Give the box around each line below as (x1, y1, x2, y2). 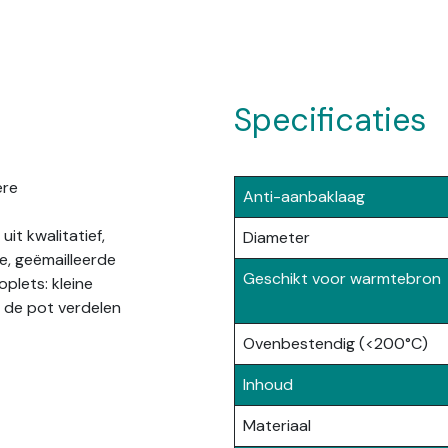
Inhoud (243, 374, 293, 395)
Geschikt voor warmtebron (243, 268, 441, 289)
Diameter (243, 227, 310, 248)
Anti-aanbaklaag (243, 186, 365, 207)
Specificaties (234, 99, 426, 141)
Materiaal (243, 415, 311, 436)
